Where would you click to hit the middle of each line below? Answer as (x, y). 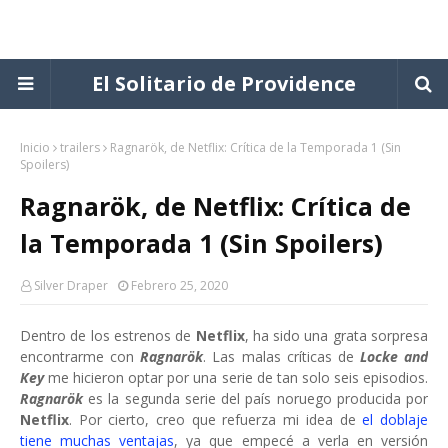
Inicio (35, 147)
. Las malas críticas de (278, 356)
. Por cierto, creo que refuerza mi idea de (216, 419)
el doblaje (395, 419)
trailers (80, 147)
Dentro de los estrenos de (108, 335)
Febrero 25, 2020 (179, 285)
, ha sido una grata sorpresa (336, 335)
